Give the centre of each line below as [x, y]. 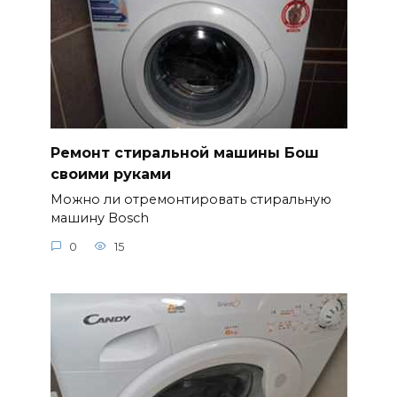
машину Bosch [99, 218]
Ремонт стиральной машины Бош [184, 152]
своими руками [110, 174]
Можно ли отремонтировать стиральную [191, 200]
